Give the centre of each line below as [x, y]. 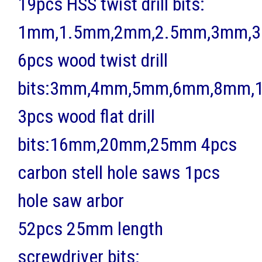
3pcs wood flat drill [86, 116]
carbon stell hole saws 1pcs [119, 172]
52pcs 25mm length [90, 228]
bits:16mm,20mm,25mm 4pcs [127, 144]
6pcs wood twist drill [93, 60]
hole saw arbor [71, 200]
